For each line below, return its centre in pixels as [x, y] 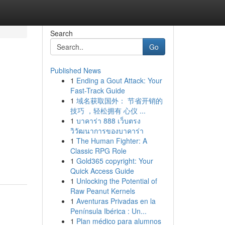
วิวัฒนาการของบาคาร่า [107, 131]
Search [61, 33]
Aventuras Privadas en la [116, 201]
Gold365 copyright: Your [115, 161]
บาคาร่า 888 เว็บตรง [108, 121]
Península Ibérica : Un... [108, 211]
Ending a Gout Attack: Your [119, 80]
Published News [75, 70]
